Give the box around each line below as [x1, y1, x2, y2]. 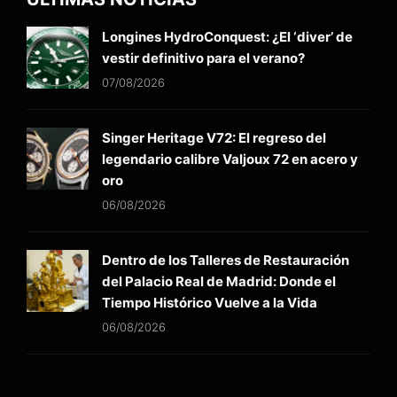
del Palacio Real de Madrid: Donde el [102, 273, 336, 291]
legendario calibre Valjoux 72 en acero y [102, 151, 358, 168]
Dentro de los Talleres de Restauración [102, 252, 349, 269]
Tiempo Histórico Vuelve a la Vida [102, 294, 317, 312]
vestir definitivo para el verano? [102, 50, 305, 67]
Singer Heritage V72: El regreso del [102, 129, 326, 147]
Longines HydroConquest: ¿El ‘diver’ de [102, 28, 353, 46]
